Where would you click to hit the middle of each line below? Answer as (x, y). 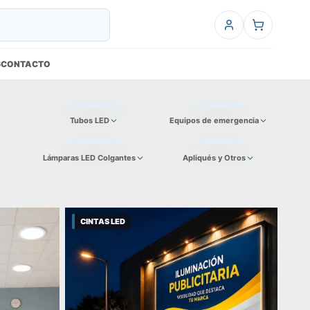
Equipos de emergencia (214, 121)
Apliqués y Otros (214, 158)
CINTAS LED (103, 222)
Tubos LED (89, 121)
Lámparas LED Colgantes (90, 158)
